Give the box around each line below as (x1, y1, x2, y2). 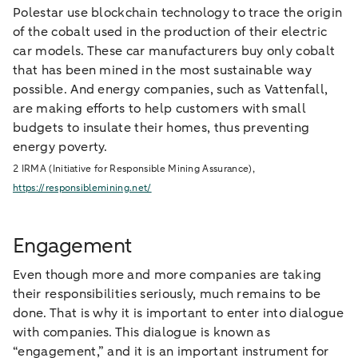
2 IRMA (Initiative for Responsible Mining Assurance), (13, 162, 255, 175)
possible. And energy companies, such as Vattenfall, (13, 81, 328, 98)
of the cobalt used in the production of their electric (13, 23, 328, 41)
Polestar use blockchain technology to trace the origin (13, 4, 343, 22)
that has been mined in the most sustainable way (13, 62, 312, 79)
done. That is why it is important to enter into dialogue (13, 304, 344, 322)
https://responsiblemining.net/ (13, 181, 152, 194)
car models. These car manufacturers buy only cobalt (13, 42, 336, 60)
